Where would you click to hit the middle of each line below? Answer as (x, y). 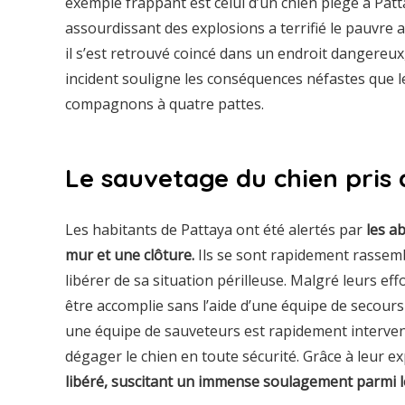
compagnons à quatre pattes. (165, 104)
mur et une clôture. (130, 254)
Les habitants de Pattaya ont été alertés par (216, 229)
